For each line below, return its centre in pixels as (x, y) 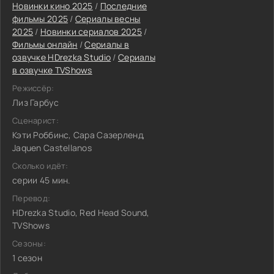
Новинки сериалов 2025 (91, 31)
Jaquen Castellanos (52, 148)
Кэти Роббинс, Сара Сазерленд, (79, 135)
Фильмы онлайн (45, 44)
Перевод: (31, 198)
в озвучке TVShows (52, 70)
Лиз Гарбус (35, 102)
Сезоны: (29, 243)
